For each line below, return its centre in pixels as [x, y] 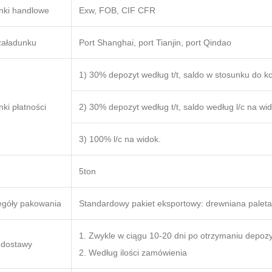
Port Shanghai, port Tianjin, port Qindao [155, 43]
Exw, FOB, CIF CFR [117, 11]
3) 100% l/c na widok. [120, 139]
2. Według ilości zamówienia [133, 253]
